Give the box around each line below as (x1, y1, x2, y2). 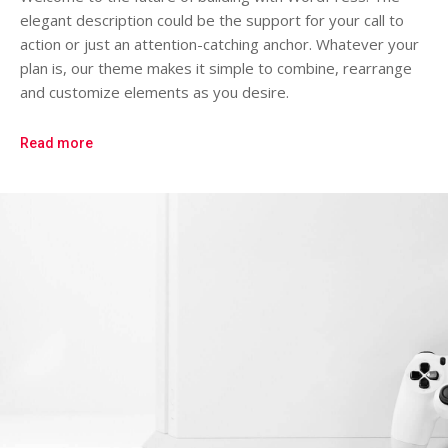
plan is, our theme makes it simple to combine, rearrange (20, 57, 412, 78)
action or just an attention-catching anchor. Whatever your (20, 33, 419, 54)
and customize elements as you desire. (20, 81, 289, 102)
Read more (20, 135, 93, 152)
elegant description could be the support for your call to (20, 9, 404, 30)
